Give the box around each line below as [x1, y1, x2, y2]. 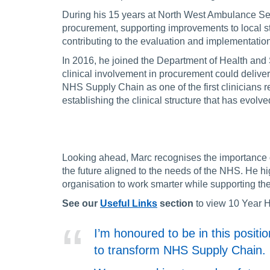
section [157, 198, 193, 209]
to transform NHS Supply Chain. [93, 243, 266, 257]
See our [62, 198, 100, 209]
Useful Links [100, 198, 157, 209]
